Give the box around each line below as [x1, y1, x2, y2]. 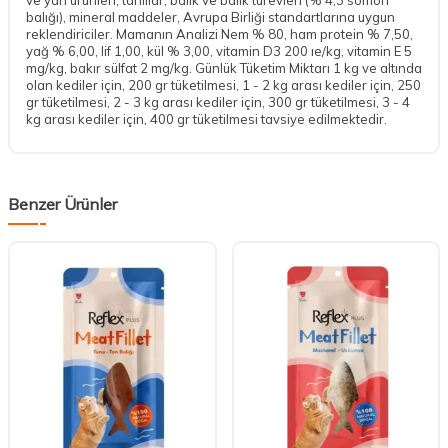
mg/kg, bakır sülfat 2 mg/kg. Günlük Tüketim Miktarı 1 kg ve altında [26, 59, 422, 76]
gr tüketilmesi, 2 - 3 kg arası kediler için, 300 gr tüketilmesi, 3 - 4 [26, 93, 410, 110]
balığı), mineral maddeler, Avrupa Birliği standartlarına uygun [26, 8, 395, 25]
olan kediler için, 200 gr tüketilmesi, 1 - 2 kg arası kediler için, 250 [26, 76, 421, 93]
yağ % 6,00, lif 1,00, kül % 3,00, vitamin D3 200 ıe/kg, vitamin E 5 [26, 42, 412, 59]
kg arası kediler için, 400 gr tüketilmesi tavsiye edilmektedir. [26, 110, 387, 127]
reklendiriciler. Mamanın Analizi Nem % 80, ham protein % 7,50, [26, 25, 413, 42]
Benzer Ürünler [8, 193, 117, 214]
